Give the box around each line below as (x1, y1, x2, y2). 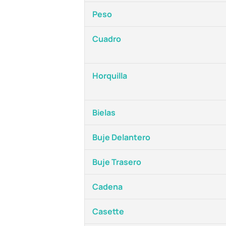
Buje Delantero (92, 132, 150, 143)
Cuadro (92, 33, 121, 44)
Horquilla (92, 70, 127, 81)
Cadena (92, 181, 123, 192)
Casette (92, 206, 124, 217)
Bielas (92, 107, 116, 118)
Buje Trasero (92, 156, 141, 167)
